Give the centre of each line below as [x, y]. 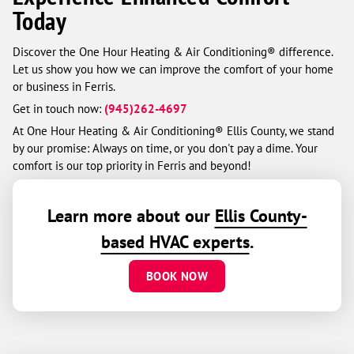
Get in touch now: [58, 109]
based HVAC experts [175, 242]
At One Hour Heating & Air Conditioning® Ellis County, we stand [173, 131]
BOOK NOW [177, 276]
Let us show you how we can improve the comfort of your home [173, 69]
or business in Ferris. [64, 87]
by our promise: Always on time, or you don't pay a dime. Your [165, 148]
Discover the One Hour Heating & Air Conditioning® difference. [173, 52]
